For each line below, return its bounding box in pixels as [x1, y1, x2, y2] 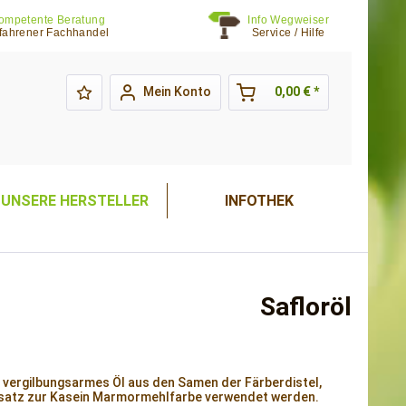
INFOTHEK [225, 192, 295, 209]
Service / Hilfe [251, 26, 325, 39]
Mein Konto [142, 84, 211, 99]
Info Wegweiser [247, 14, 329, 26]
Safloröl [260, 292, 352, 322]
